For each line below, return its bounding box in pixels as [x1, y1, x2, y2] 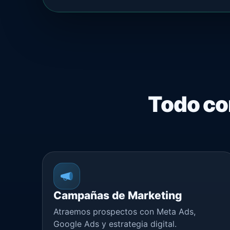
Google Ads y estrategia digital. [53, 218, 177, 229]
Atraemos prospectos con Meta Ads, [53, 206, 196, 217]
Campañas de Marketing [53, 188, 182, 202]
